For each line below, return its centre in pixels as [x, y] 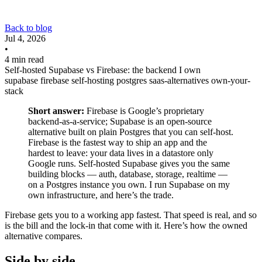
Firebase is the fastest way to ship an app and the [118, 142]
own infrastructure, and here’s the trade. [101, 195]
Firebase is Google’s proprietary [144, 111]
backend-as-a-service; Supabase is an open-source [120, 121]
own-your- [231, 80]
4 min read [24, 59]
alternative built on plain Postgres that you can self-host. [131, 132]
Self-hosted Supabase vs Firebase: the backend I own [103, 70]
